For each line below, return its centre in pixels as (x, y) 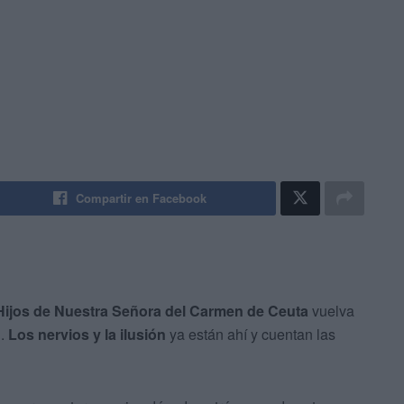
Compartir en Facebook (142, 198)
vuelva (331, 311)
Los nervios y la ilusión (87, 335)
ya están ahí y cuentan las (251, 335)
